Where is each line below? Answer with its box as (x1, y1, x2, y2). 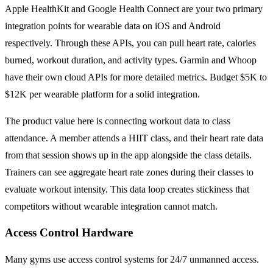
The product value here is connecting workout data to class (5, 115, 230, 126)
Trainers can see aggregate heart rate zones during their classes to (5, 166, 253, 177)
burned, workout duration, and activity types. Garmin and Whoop (5, 54, 257, 65)
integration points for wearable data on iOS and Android (5, 20, 221, 31)
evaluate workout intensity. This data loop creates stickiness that (5, 183, 249, 194)
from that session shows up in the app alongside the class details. (5, 149, 252, 160)
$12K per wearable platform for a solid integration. (5, 88, 200, 99)
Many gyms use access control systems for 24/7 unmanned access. (5, 254, 259, 265)
